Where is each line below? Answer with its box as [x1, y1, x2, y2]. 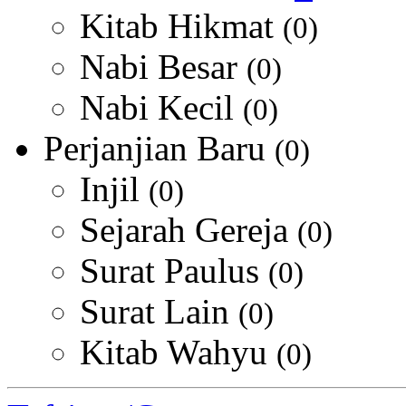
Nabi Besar [80, 47, 246, 86]
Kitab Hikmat [80, 6, 283, 45]
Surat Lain [80, 292, 238, 331]
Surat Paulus [80, 251, 268, 290]
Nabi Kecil [80, 88, 243, 127]
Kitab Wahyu [80, 333, 276, 372]
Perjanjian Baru [43, 129, 275, 168]
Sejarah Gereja [80, 210, 297, 249]
